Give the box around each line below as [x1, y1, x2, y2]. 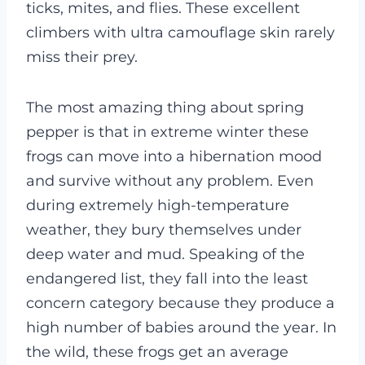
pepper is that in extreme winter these [26, 123, 309, 142]
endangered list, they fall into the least [26, 270, 308, 288]
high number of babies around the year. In [26, 319, 336, 337]
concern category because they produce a [26, 294, 335, 313]
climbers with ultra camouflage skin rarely [26, 24, 335, 42]
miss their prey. [26, 48, 138, 67]
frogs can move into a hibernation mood [26, 147, 322, 166]
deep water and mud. [26, 245, 185, 264]
